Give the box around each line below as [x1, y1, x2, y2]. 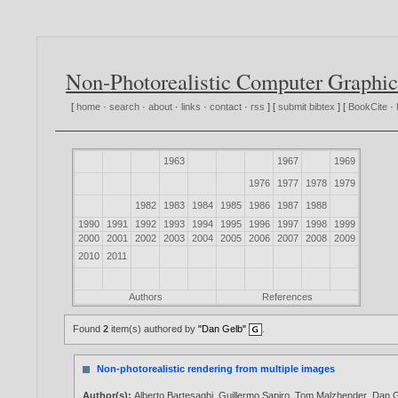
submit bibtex [278, 101, 336, 113]
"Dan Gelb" [198, 323, 247, 335]
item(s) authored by [108, 323, 199, 335]
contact [210, 101, 243, 113]
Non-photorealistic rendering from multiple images [97, 363, 336, 375]
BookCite [348, 101, 388, 113]
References [262, 291, 314, 303]
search [109, 101, 140, 113]
